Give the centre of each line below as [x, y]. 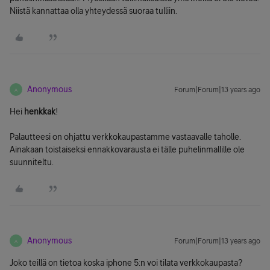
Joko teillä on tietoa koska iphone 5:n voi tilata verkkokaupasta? [126, 263]
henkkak [40, 111]
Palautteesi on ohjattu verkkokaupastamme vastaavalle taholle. [125, 137]
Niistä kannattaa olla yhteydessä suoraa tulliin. [93, 11]
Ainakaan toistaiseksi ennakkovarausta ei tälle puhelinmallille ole [127, 149]
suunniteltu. [32, 162]
